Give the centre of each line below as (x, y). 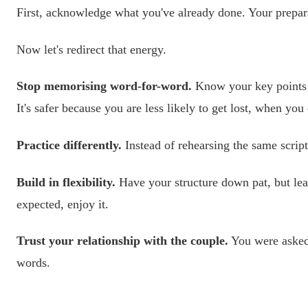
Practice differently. (69, 145)
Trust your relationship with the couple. (122, 241)
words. (33, 263)
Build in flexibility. (66, 182)
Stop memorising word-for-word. (104, 86)
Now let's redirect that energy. (91, 49)
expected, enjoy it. (63, 204)
